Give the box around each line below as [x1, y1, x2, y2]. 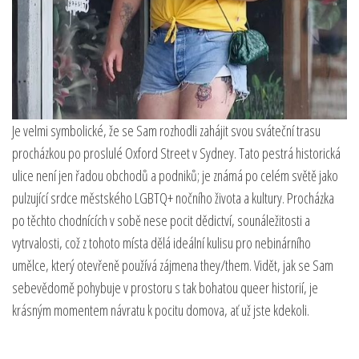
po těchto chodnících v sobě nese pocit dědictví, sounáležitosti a [12, 211, 310, 231]
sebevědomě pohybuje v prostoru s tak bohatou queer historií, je [12, 278, 318, 298]
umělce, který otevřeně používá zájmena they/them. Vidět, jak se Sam [12, 256, 333, 276]
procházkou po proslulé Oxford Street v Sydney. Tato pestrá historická [12, 143, 341, 163]
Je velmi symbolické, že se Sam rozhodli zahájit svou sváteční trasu [12, 121, 321, 141]
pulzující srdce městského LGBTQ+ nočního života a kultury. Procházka [12, 188, 334, 208]
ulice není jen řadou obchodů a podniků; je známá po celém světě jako [12, 166, 338, 186]
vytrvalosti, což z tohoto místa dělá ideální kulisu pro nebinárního [12, 233, 311, 253]
